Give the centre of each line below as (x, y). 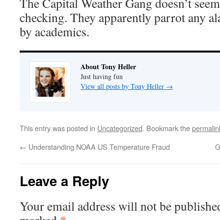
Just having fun (102, 77)
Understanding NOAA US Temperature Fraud (98, 147)
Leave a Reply (64, 181)
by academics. (55, 32)
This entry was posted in (58, 128)
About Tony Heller (108, 67)
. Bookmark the (167, 128)
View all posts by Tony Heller (123, 86)
